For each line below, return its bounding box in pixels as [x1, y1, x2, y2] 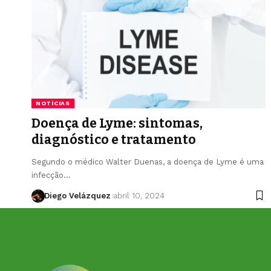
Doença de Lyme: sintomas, [31, 115, 203, 131]
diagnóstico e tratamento [31, 131, 196, 148]
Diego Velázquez [44, 191, 111, 200]
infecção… [31, 170, 71, 180]
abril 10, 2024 [113, 191, 165, 200]
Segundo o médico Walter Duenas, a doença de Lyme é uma [31, 157, 264, 166]
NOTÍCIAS [36, 99, 70, 106]
